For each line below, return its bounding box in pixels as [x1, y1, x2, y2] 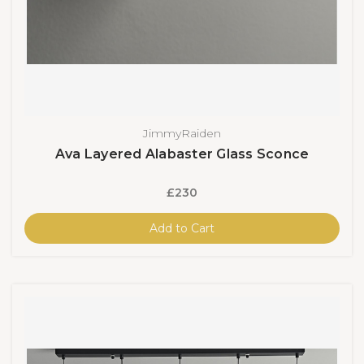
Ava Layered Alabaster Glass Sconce [54, 145, 310, 162]
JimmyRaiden [143, 125, 221, 141]
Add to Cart [149, 220, 214, 236]
